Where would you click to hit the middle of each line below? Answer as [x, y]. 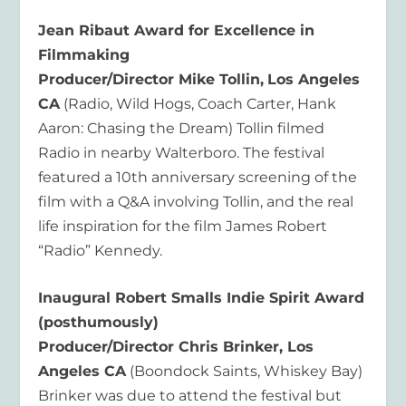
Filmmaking [84, 54]
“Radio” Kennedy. [101, 250]
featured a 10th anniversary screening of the [198, 177]
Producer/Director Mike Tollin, [151, 79]
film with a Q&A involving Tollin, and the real [196, 201]
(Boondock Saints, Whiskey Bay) [245, 372]
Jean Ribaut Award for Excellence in [177, 30]
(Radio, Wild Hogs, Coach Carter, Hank [198, 103]
